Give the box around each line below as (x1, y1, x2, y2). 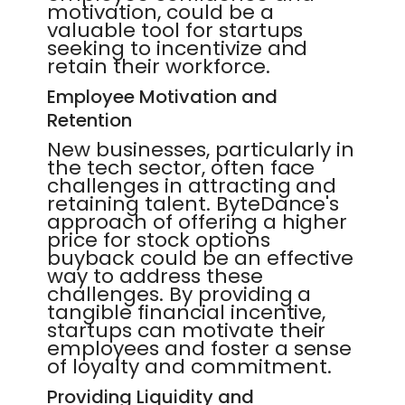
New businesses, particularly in (47, 136, 355, 164)
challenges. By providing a (47, 280, 312, 308)
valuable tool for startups (47, 16, 304, 44)
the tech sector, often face (47, 154, 316, 182)
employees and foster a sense (47, 334, 353, 363)
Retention (47, 108, 132, 133)
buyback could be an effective (47, 244, 354, 272)
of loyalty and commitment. (47, 353, 332, 381)
